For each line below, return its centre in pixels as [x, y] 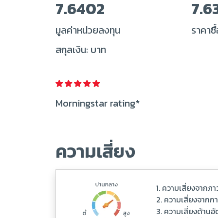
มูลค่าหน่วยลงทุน [88, 30]
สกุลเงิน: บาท [81, 50]
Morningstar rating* [98, 103]
